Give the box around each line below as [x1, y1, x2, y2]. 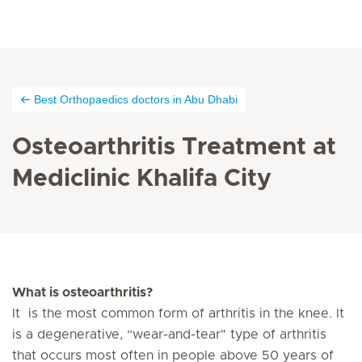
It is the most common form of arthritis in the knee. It [12, 307, 344, 320]
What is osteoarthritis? [12, 286, 153, 299]
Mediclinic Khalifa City [12, 166, 271, 191]
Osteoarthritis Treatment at [12, 135, 336, 159]
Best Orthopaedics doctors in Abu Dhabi [34, 93, 238, 106]
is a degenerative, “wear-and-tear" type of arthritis [12, 328, 326, 341]
